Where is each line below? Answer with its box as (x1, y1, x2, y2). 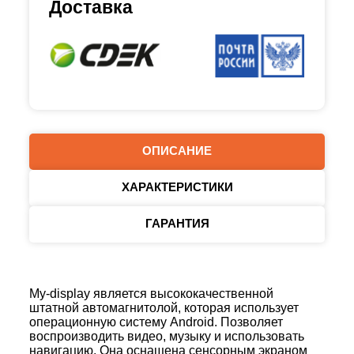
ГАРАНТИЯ (145, 217, 209, 230)
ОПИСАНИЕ (142, 144, 212, 157)
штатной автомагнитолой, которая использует (29, 301, 299, 314)
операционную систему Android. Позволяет (29, 315, 283, 329)
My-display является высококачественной (29, 287, 273, 300)
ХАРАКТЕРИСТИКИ (121, 180, 233, 194)
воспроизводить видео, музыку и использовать (29, 330, 304, 343)
